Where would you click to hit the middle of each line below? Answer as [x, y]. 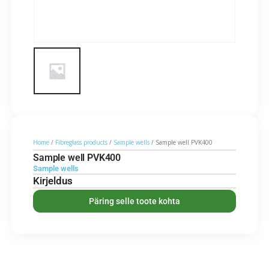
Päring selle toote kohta [134, 201]
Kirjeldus [53, 181]
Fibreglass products [81, 142]
